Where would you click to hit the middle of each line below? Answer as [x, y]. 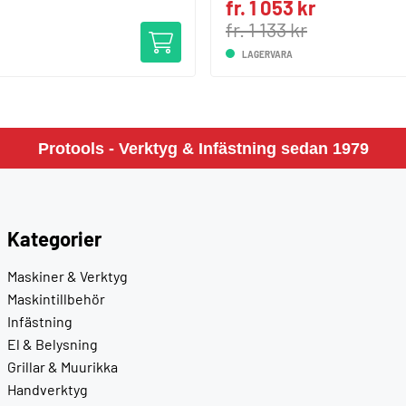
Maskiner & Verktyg [67, 276]
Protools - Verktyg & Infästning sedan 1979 [203, 149]
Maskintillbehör [56, 299]
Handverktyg [47, 389]
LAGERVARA [267, 54]
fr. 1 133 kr [266, 29]
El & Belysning [52, 344]
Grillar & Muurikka [62, 367]
